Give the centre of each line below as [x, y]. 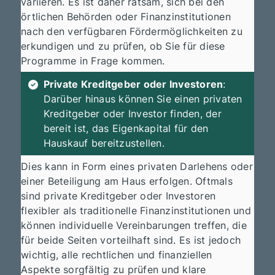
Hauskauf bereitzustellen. [104, 143]
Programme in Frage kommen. [93, 60]
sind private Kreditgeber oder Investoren [118, 196]
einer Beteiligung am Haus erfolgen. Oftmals [127, 181]
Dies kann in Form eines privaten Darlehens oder [137, 167]
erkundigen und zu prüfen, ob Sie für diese [123, 46]
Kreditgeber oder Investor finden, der [132, 114]
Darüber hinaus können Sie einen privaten [143, 99]
